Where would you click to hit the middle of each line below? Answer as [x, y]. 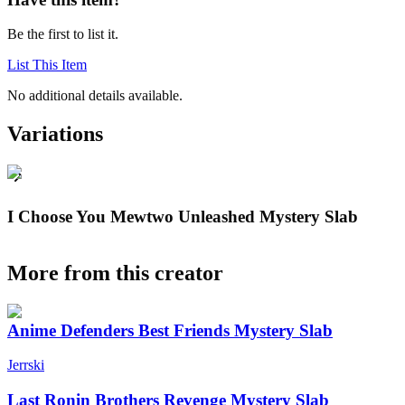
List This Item [47, 65]
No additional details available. [95, 96]
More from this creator [115, 273]
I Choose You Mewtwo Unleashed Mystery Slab [183, 216]
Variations [55, 134]
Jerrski [26, 365]
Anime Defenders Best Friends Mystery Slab [170, 330]
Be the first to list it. [63, 34]
